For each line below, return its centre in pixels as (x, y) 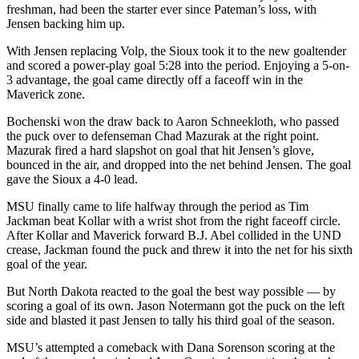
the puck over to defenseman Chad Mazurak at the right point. (163, 136)
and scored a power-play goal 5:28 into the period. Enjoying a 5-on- (178, 66)
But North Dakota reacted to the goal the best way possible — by (171, 292)
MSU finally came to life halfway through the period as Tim (157, 207)
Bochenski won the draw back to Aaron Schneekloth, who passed (173, 122)
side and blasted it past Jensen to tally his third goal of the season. (171, 321)
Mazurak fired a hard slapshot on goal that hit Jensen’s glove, (160, 151)
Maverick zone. (46, 95)
